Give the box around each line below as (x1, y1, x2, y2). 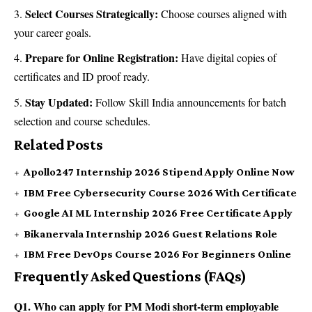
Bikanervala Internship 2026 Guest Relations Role (24, 227, 277, 240)
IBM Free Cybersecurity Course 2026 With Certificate (24, 186, 297, 198)
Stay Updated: (25, 93, 93, 110)
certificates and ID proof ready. (14, 69, 150, 84)
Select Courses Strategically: (25, 5, 158, 22)
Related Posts (14, 136, 103, 154)
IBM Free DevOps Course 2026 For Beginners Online (24, 248, 291, 260)
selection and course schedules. (14, 113, 150, 128)
